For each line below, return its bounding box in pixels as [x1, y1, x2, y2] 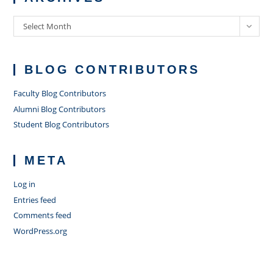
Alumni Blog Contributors [13, 103, 106, 115]
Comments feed [13, 210, 72, 221]
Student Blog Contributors [13, 119, 110, 130]
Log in [13, 179, 36, 190]
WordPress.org [13, 225, 68, 236]
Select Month [23, 21, 72, 32]
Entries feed [13, 194, 57, 205]
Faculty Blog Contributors [13, 88, 107, 99]
